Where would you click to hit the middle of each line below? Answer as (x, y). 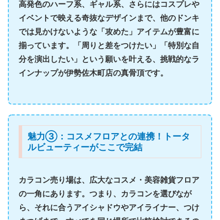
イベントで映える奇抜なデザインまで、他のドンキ (109, 18)
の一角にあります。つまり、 (70, 193)
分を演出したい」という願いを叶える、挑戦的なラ (109, 59)
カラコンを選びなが (156, 193)
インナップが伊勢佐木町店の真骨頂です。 (93, 73)
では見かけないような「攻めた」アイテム (93, 32)
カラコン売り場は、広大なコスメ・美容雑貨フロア (109, 179)
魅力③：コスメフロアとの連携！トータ (109, 136)
